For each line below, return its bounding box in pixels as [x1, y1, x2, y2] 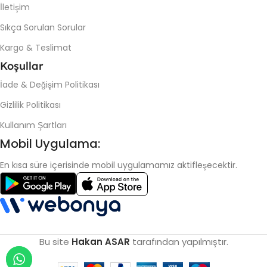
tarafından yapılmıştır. [129, 235, 228, 249]
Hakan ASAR [71, 235, 130, 249]
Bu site [39, 235, 72, 249]
